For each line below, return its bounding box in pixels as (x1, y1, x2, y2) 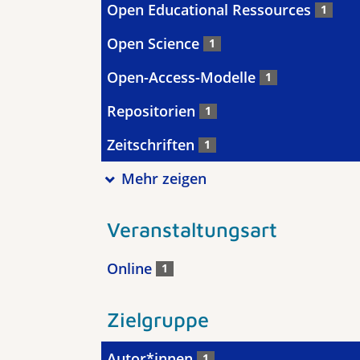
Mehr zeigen (121, 169, 207, 188)
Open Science (107, 34, 203, 53)
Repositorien (107, 101, 199, 121)
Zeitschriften (107, 135, 198, 154)
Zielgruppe (107, 307, 209, 331)
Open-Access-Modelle (107, 67, 260, 87)
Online (107, 259, 156, 278)
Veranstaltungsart (107, 217, 277, 241)
